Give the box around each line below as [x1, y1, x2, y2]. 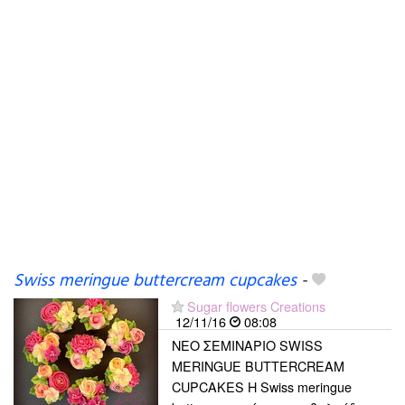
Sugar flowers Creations [187, 297, 325, 316]
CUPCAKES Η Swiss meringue [172, 377, 352, 396]
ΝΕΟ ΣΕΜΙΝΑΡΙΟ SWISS [172, 335, 323, 354]
